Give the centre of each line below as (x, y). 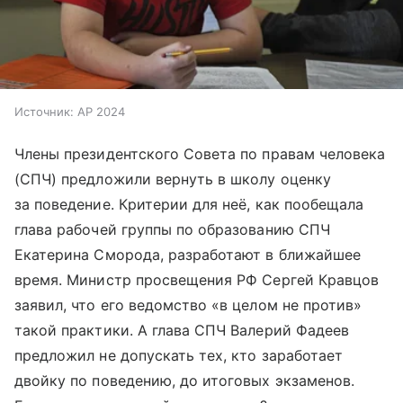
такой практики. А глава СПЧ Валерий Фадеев (182, 330)
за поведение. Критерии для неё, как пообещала (189, 204)
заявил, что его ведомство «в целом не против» (188, 304)
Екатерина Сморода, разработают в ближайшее (188, 254)
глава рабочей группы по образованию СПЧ (172, 229)
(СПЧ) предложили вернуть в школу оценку (173, 179)
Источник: (44, 111)
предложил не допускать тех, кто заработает (179, 355)
